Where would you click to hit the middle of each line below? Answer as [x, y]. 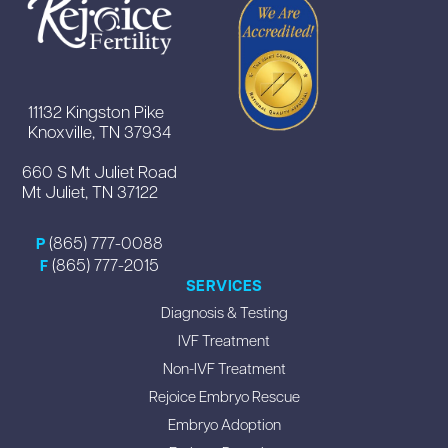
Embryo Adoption [224, 424]
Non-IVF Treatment [224, 368]
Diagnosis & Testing [224, 312]
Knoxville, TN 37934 [100, 130]
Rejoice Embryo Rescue [224, 396]
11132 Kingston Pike [96, 110]
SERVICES [224, 285]
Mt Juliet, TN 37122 [90, 190]
